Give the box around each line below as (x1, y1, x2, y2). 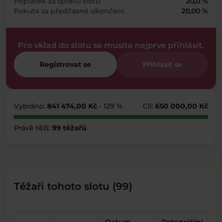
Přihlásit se (143, 60, 182, 69)
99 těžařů (52, 123, 87, 132)
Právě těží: (14, 123, 52, 132)
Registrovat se (40, 60, 91, 69)
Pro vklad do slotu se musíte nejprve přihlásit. (18, 41, 204, 50)
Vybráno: (14, 102, 47, 111)
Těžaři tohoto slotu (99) (14, 180, 132, 192)
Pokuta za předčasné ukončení (14, 6, 124, 15)
